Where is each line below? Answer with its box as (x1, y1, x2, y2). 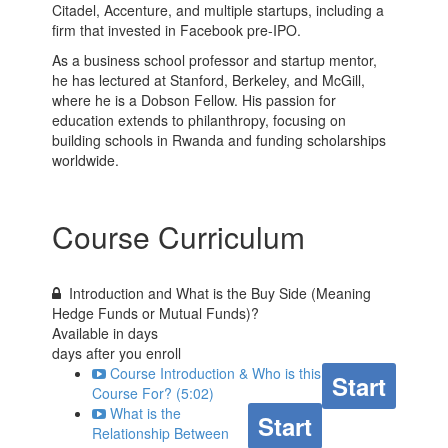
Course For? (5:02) (92, 383, 215, 404)
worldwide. (52, 150, 120, 171)
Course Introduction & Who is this (110, 363, 322, 384)
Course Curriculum (52, 215, 306, 259)
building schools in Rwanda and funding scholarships (52, 130, 387, 151)
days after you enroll (52, 343, 182, 364)
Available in (52, 323, 129, 344)
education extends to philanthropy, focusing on (52, 110, 347, 131)
